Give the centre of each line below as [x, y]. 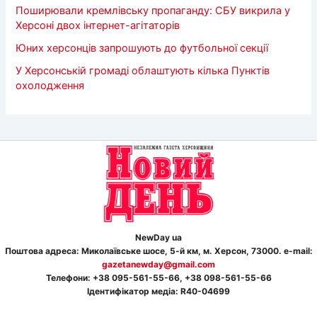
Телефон [64, 277]
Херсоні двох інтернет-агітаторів [98, 26]
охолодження [50, 86]
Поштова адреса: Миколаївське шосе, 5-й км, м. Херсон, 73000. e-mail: [158, 250]
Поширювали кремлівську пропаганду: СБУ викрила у [153, 11]
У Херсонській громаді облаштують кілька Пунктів [143, 71]
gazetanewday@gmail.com [158, 264]
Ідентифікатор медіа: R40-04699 [158, 291]
